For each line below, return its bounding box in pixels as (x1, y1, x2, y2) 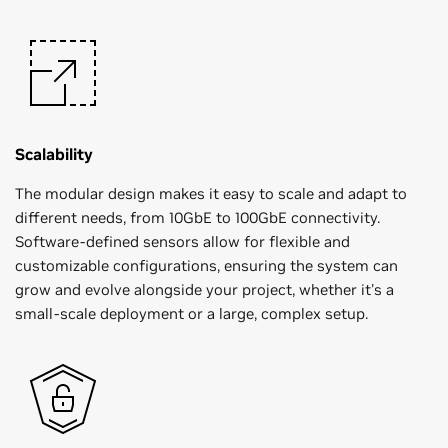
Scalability (15, 144, 93, 165)
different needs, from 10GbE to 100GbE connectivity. (15, 208, 380, 228)
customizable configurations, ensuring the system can (15, 256, 398, 276)
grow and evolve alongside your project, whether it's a (15, 280, 394, 300)
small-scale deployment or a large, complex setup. (15, 304, 368, 324)
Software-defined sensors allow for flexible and (15, 232, 350, 252)
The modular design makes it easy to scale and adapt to (15, 184, 407, 204)
